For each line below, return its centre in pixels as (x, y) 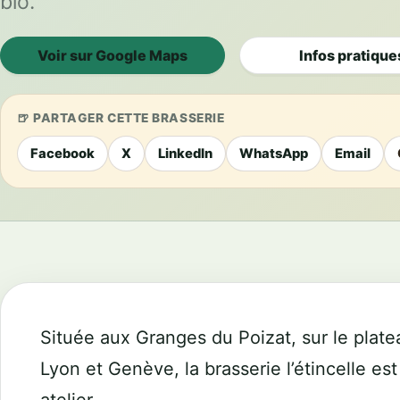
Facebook (62, 154)
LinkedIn (185, 154)
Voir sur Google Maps (112, 55)
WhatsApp (274, 154)
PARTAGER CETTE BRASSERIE (129, 118)
